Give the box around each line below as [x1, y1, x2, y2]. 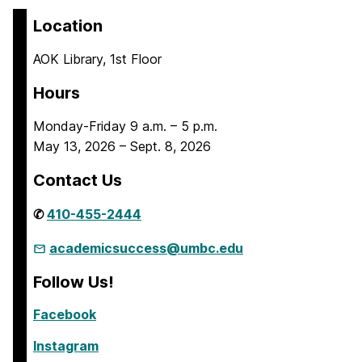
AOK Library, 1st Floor [33, 50, 162, 67]
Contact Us [33, 170, 122, 190]
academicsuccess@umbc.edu [49, 239, 243, 256]
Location [33, 15, 103, 36]
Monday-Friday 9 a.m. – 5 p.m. [33, 117, 217, 134]
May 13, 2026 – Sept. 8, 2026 [33, 137, 211, 154]
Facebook [33, 305, 96, 322]
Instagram [33, 337, 99, 354]
